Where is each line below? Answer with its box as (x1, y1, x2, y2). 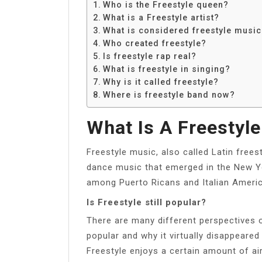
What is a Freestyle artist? (102, 12, 219, 22)
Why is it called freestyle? (102, 77, 219, 87)
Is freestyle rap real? (102, 51, 196, 61)
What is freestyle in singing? (102, 64, 230, 74)
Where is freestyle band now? (102, 89, 235, 99)
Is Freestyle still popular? (87, 196, 206, 208)
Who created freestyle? (102, 38, 206, 48)
